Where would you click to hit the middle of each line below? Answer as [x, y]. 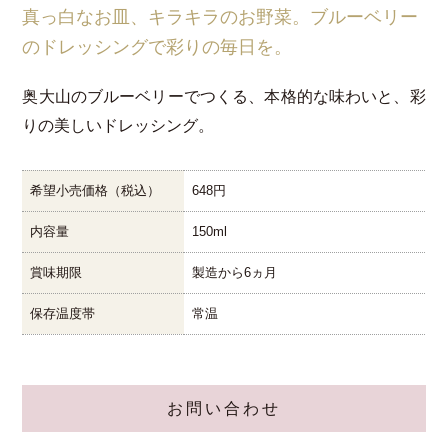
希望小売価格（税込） [95, 190]
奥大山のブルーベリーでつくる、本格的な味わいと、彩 [224, 96]
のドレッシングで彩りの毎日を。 [157, 46]
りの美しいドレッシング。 [118, 125]
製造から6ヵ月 [235, 272]
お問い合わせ [224, 408]
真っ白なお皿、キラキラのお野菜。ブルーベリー [220, 16]
